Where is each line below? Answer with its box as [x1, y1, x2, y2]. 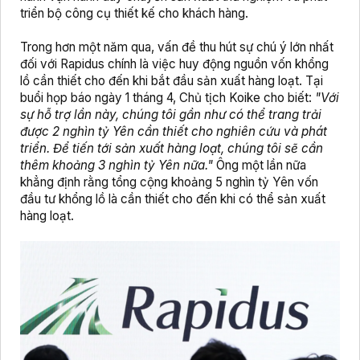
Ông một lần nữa [213, 157, 306, 174]
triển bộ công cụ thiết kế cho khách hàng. [20, 6, 248, 22]
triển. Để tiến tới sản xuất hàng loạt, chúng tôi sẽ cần [20, 141, 323, 157]
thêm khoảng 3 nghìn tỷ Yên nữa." [20, 157, 213, 174]
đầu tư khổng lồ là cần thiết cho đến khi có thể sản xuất [20, 191, 325, 207]
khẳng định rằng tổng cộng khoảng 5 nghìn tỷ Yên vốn [20, 174, 318, 190]
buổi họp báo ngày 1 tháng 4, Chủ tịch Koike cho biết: [20, 90, 315, 106]
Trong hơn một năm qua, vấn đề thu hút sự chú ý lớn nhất [20, 39, 333, 55]
